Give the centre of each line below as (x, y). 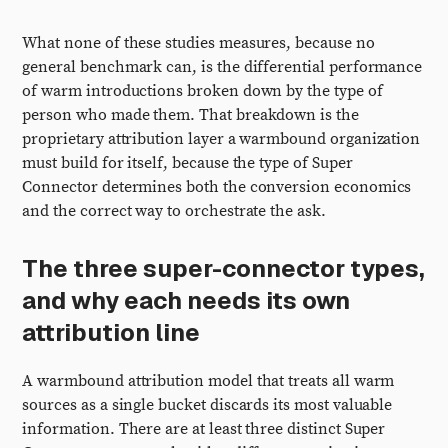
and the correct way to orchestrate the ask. (174, 211)
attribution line (111, 332)
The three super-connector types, (224, 268)
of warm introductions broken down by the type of (202, 91)
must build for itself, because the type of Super (187, 163)
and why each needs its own (186, 300)
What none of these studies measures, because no (198, 43)
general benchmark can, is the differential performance (222, 67)
